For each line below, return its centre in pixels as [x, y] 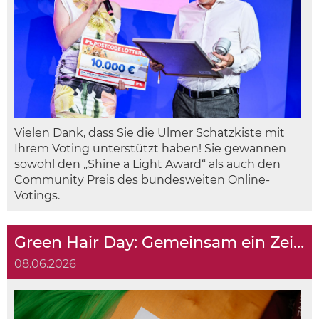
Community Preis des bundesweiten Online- [142, 180]
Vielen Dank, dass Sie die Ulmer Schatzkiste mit [150, 133]
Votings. [37, 196]
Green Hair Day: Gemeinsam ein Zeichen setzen [299, 243]
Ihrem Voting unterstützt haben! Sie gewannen [150, 149]
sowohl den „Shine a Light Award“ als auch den [147, 164]
